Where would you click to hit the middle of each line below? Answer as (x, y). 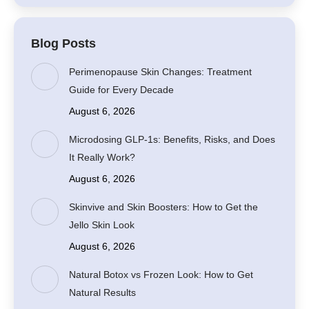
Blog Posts (63, 43)
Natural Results (102, 292)
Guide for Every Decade (121, 90)
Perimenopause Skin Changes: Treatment (160, 72)
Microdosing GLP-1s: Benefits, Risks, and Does (172, 139)
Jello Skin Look (102, 225)
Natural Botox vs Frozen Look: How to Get (161, 275)
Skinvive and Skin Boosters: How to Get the (163, 207)
